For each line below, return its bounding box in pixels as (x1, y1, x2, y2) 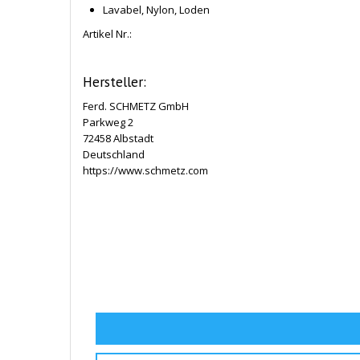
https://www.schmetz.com (83, 162, 208, 178)
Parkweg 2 (83, 114, 133, 129)
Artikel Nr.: (83, 26, 132, 41)
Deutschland (83, 146, 145, 162)
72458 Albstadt (83, 130, 153, 145)
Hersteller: (83, 72, 146, 91)
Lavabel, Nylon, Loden (103, 2, 210, 17)
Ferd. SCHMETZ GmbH (83, 98, 189, 113)
